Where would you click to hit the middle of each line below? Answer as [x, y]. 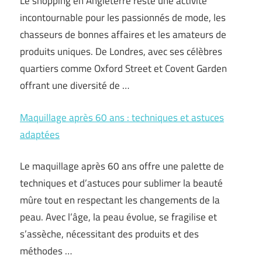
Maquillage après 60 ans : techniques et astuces [122, 117]
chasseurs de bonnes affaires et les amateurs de [123, 35]
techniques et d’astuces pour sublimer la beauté [121, 183]
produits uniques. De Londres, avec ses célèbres [121, 51]
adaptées [40, 134]
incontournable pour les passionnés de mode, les [123, 18]
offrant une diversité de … [75, 85]
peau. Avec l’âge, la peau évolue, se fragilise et [118, 217]
